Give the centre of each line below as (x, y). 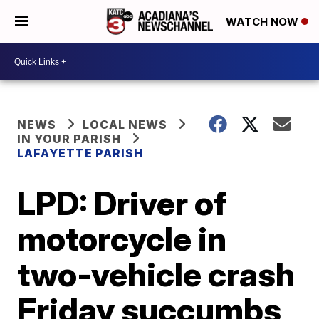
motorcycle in (122, 239)
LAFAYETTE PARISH (80, 153)
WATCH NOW (263, 22)
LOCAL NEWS (125, 125)
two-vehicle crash (156, 274)
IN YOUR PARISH (69, 139)
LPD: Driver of (122, 203)
